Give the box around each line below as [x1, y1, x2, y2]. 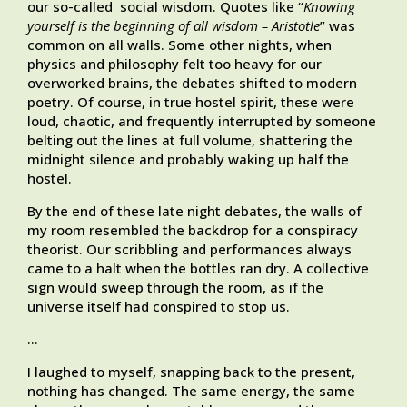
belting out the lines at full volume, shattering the [27, 131, 352, 150]
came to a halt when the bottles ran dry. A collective [27, 259, 369, 278]
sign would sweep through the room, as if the [27, 278, 323, 297]
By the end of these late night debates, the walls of [27, 202, 362, 221]
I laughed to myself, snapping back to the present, [27, 362, 355, 382]
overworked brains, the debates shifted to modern [27, 74, 357, 93]
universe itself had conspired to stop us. [27, 297, 290, 316]
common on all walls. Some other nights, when [27, 35, 332, 55]
